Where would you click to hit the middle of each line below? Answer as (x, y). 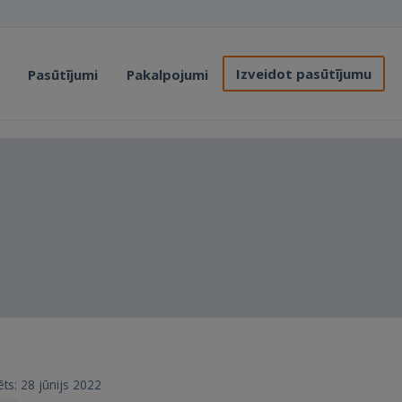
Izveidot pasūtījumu (304, 74)
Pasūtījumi (63, 74)
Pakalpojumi (167, 74)
